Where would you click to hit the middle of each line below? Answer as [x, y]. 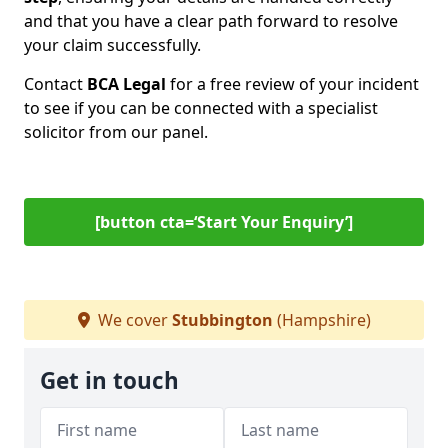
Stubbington [222, 320]
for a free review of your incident [292, 84]
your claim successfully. [112, 45]
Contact [55, 84]
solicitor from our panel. [116, 132]
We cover [132, 320]
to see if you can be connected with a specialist [201, 108]
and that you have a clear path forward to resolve [211, 21]
